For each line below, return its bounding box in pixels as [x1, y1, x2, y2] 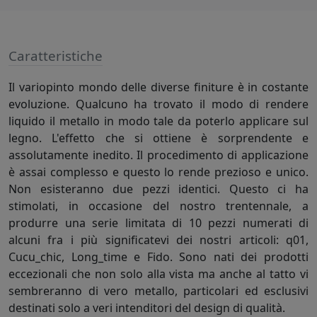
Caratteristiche [8, 47, 103, 66]
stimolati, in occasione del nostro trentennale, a [8, 198, 309, 214]
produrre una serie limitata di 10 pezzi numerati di [8, 215, 309, 231]
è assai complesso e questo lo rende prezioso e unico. [8, 164, 309, 180]
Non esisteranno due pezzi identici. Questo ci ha [8, 181, 309, 197]
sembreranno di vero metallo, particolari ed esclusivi [8, 283, 309, 299]
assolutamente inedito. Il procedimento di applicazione [8, 147, 309, 163]
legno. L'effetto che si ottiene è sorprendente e [8, 130, 309, 146]
